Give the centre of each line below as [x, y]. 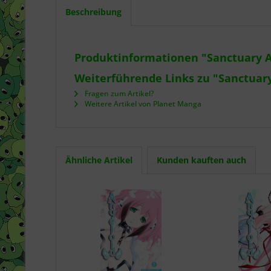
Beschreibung [93, 12]
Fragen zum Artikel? [118, 93]
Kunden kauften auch [201, 160]
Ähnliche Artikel [99, 160]
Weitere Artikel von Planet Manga [142, 104]
